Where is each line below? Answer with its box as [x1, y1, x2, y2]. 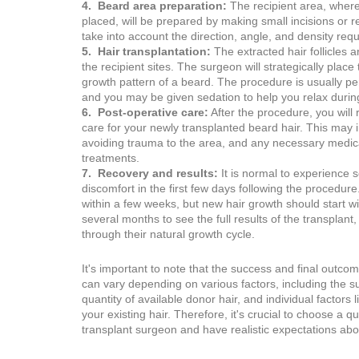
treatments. [82, 151, 139, 164]
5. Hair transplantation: [82, 45, 211, 58]
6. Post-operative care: [82, 106, 208, 119]
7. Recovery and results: [82, 167, 218, 179]
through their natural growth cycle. [82, 228, 255, 240]
